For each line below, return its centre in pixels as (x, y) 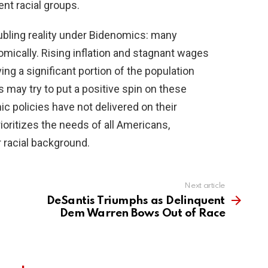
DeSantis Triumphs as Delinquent (135, 201)
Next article (205, 186)
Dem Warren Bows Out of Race (142, 214)
